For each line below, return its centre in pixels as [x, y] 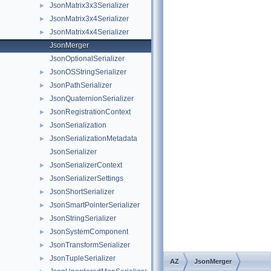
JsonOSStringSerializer [88, 72]
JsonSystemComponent [89, 232]
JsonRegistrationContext [90, 112]
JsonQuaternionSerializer [92, 99]
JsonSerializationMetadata [93, 139]
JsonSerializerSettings [87, 178]
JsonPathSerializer [81, 85]
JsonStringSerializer [83, 218]
